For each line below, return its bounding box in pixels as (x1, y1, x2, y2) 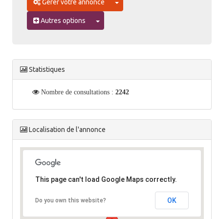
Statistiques (27, 66, 65, 74)
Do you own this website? (35, 197, 106, 204)
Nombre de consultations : (39, 88, 115, 96)
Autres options (39, 17, 86, 25)
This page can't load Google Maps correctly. (35, 175, 177, 184)
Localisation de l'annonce (27, 126, 106, 134)
